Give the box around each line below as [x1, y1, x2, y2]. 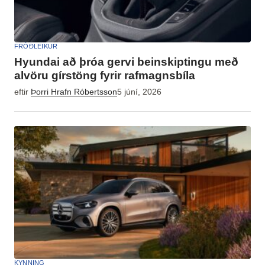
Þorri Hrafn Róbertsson [31, 87, 117, 96]
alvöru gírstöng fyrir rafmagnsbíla [14, 69, 195, 82]
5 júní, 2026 [117, 87, 161, 96]
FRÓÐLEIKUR [14, 42, 58, 50]
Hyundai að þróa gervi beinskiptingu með [14, 55, 238, 68]
